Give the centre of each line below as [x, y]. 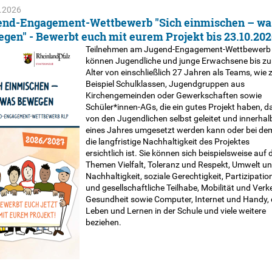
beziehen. [103, 222]
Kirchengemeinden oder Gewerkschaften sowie [173, 95]
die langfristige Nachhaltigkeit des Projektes [167, 141]
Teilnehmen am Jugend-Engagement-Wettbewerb [178, 49]
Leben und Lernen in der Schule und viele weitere [175, 211]
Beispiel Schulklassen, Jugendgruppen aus [165, 84]
